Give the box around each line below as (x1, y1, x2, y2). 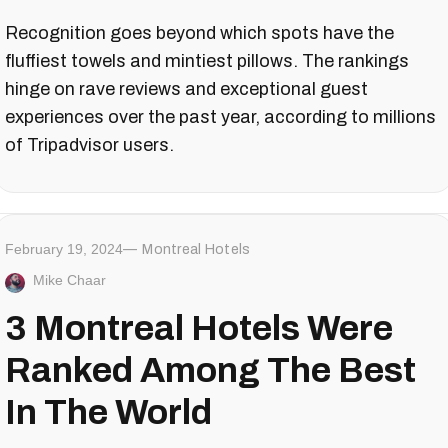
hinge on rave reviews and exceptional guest (5, 79, 368, 100)
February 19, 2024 (5, 241, 123, 258)
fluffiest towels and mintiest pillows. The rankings (5, 51, 409, 72)
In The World (5, 393, 212, 432)
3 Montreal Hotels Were (5, 309, 393, 348)
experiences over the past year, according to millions (5, 107, 436, 128)
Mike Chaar (33, 272, 106, 289)
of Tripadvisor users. (5, 135, 174, 156)
